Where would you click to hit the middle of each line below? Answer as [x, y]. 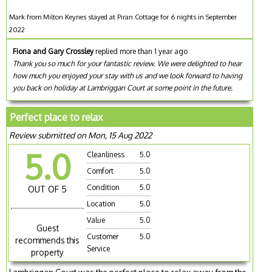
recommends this [48, 240]
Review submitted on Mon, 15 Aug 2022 [81, 135]
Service [99, 249]
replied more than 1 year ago [141, 52]
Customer [103, 237]
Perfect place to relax [57, 117]
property [48, 253]
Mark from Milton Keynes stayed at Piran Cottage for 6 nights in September [123, 17]
